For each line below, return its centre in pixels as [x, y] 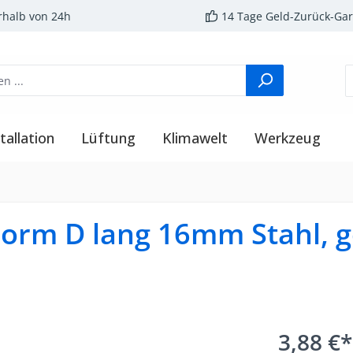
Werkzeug [288, 137]
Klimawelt [195, 137]
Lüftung [108, 137]
